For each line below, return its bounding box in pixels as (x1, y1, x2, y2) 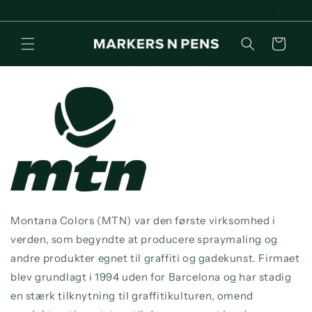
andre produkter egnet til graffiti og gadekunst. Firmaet (10, 251, 300, 265)
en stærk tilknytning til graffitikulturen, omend (10, 289, 253, 302)
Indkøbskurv (249, 36, 307, 49)
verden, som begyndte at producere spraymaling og (10, 233, 278, 246)
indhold (20, 15, 62, 29)
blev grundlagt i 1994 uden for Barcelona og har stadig (10, 270, 292, 283)
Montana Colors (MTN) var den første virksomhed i (10, 214, 276, 227)
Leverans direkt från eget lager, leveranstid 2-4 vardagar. (29, 4, 283, 15)
